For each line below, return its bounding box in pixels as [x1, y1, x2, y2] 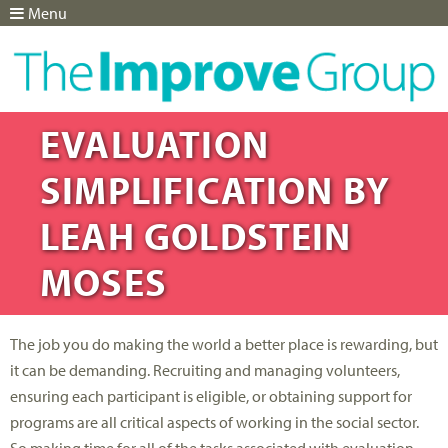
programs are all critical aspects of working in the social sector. [10, 412, 419, 433]
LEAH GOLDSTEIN [40, 211, 352, 261]
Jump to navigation [159, 25, 289, 45]
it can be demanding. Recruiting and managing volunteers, [10, 360, 400, 381]
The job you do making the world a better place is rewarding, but [10, 334, 438, 355]
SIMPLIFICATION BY [40, 165, 391, 215]
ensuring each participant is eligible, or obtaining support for [10, 386, 412, 407]
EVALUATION [40, 119, 269, 169]
